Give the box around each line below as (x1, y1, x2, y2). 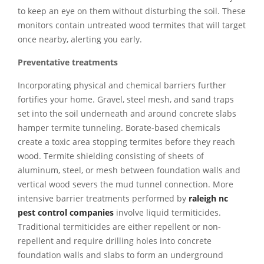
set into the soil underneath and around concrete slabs (18, 108, 236, 119)
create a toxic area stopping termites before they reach (18, 136, 235, 147)
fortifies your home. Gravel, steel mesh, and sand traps (18, 94, 234, 105)
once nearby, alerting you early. (18, 34, 142, 45)
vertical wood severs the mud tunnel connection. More (18, 179, 233, 190)
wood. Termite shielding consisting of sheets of (18, 150, 204, 161)
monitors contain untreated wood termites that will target (18, 19, 246, 31)
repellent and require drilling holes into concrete (18, 235, 212, 246)
